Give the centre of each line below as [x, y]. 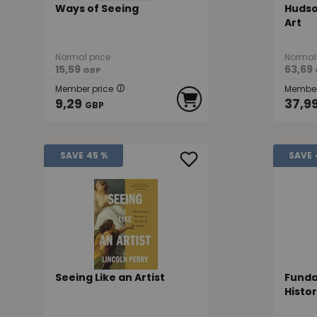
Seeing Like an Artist [110, 278]
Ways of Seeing [97, 9]
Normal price [83, 57]
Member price [84, 89]
